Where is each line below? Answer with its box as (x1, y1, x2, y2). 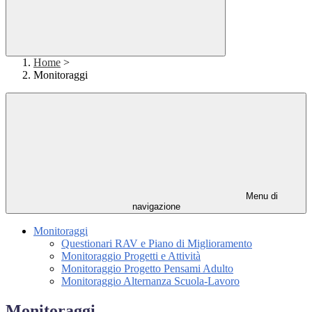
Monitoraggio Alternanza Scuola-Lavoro (61, 275, 240, 288)
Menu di (243, 191, 278, 202)
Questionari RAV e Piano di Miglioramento (61, 237, 252, 250)
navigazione (132, 201, 180, 212)
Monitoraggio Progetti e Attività (61, 250, 201, 263)
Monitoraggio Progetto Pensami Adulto (61, 263, 233, 275)
